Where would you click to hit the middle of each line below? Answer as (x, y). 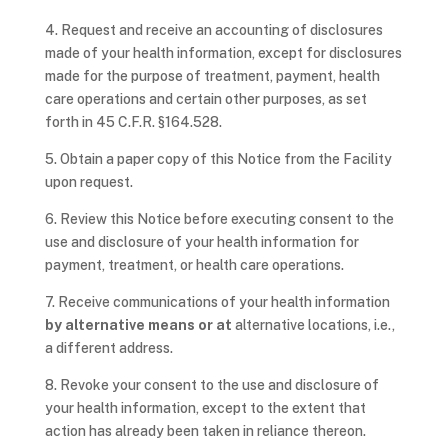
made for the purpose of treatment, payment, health (212, 76)
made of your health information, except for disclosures (223, 53)
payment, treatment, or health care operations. (195, 265)
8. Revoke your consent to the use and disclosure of (211, 385)
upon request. (90, 182)
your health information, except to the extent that (205, 408)
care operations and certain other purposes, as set (205, 99)
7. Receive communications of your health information (217, 302)
